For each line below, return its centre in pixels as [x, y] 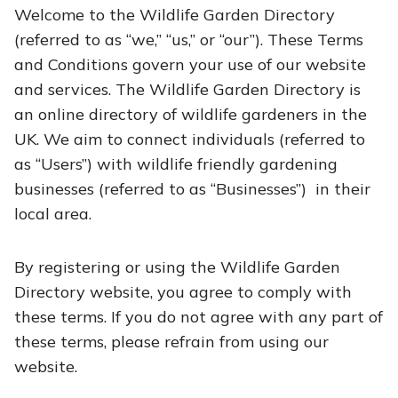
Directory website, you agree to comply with [183, 292]
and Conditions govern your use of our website [190, 64]
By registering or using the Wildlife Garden [177, 267]
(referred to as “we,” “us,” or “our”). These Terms [189, 40]
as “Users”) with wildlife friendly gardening [176, 164]
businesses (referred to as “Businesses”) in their [192, 189]
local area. [53, 214]
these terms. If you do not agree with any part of [199, 317]
